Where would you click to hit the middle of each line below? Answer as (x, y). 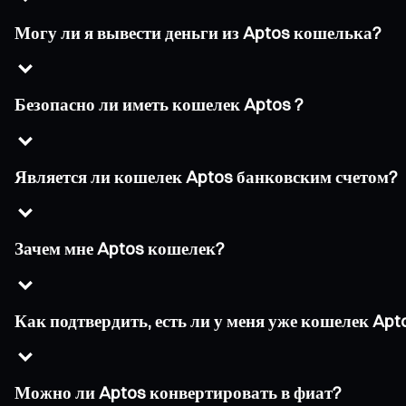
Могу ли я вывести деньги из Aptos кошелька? (198, 33)
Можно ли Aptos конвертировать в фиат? (178, 392)
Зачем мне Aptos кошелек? (120, 249)
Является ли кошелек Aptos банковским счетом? (206, 177)
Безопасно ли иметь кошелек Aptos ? (159, 105)
